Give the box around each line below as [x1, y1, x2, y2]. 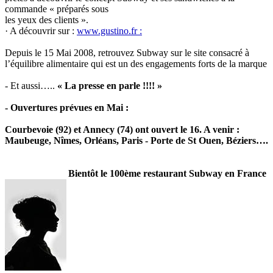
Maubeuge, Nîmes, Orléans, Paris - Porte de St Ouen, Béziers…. [5, 135, 268, 146]
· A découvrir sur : [5, 26, 77, 37]
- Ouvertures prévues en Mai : [5, 102, 129, 113]
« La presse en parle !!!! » [55, 80, 162, 91]
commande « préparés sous [5, 4, 108, 15]
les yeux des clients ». [5, 15, 88, 26]
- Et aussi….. [5, 80, 55, 91]
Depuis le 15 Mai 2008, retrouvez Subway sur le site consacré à [5, 48, 249, 58]
